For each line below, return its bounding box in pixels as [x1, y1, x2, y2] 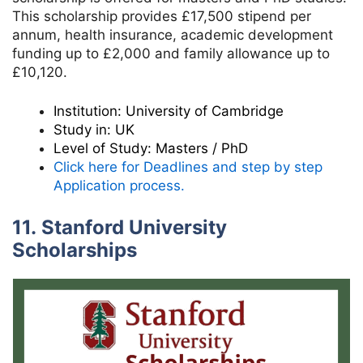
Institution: [53, 103, 126, 120]
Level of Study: [53, 140, 152, 157]
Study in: [53, 122, 115, 139]
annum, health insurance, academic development [12, 26, 333, 43]
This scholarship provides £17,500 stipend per [12, 7, 311, 24]
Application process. [53, 177, 185, 194]
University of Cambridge [126, 103, 284, 120]
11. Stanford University [12, 215, 227, 239]
